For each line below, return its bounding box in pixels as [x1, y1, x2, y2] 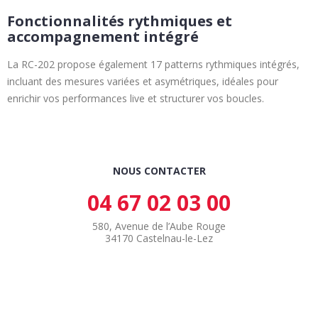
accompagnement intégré [7, 27, 199, 47]
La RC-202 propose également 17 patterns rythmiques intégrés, [7, 57, 300, 72]
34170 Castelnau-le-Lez [105, 231, 213, 246]
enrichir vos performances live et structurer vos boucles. [7, 92, 264, 106]
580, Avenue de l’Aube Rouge [92, 219, 226, 234]
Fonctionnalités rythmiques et [7, 11, 232, 31]
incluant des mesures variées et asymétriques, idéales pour [7, 75, 278, 89]
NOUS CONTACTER [112, 164, 206, 178]
